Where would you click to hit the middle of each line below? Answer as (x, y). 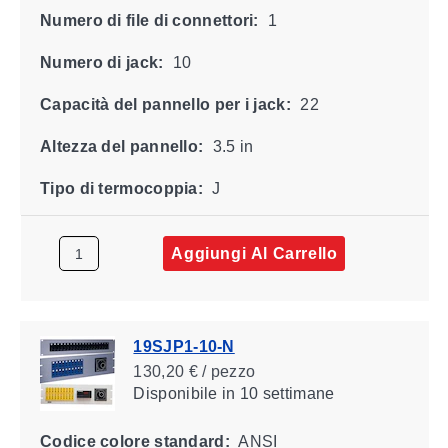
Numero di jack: (101, 62)
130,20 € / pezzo (193, 371)
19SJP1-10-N (183, 346)
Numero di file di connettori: (149, 20)
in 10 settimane (276, 393)
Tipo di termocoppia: (121, 188)
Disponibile (175, 393)
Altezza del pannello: (121, 146)
